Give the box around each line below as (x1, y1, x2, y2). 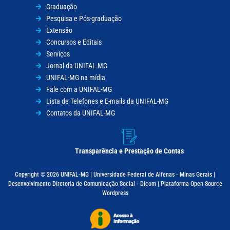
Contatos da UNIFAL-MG (46, 109, 115, 118)
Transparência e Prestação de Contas (74, 147, 184, 156)
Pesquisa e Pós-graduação (46, 14, 122, 23)
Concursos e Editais (46, 38, 102, 47)
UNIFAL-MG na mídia (46, 73, 105, 82)
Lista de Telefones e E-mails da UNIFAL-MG (46, 97, 168, 106)
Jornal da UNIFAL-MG (46, 62, 107, 70)
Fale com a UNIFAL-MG (46, 85, 112, 94)
